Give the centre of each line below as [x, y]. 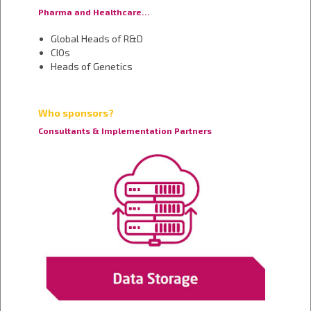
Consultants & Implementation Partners [125, 130]
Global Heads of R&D [96, 38]
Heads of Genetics [91, 66]
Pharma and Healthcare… [94, 11]
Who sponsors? [76, 112]
